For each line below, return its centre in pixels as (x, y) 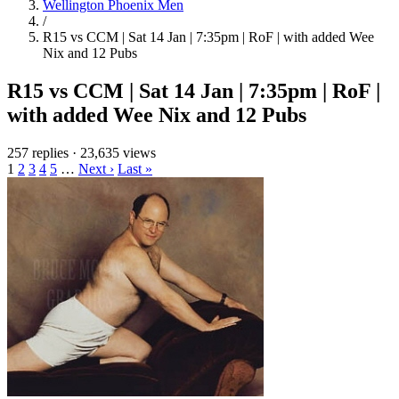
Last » (135, 168)
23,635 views (118, 152)
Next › (96, 168)
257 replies (38, 152)
